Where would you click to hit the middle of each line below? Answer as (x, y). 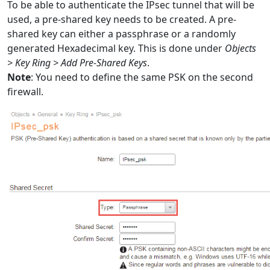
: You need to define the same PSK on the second (142, 77)
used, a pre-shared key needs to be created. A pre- (122, 19)
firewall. (25, 92)
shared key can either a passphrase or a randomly (121, 34)
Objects (240, 48)
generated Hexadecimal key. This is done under (116, 48)
